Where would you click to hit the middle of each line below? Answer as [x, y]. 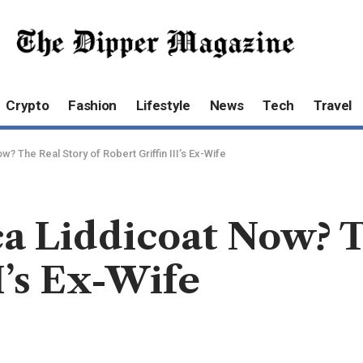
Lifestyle [163, 106]
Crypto [28, 106]
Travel [333, 106]
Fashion [92, 106]
